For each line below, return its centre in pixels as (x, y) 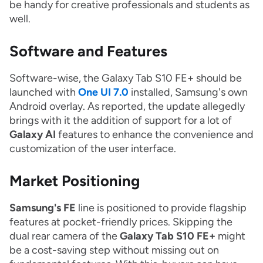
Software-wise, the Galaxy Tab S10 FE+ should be (126, 78)
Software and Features (88, 51)
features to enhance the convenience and (155, 135)
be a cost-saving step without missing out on (114, 250)
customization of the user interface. (93, 149)
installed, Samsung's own (188, 92)
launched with (44, 92)
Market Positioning (75, 181)
